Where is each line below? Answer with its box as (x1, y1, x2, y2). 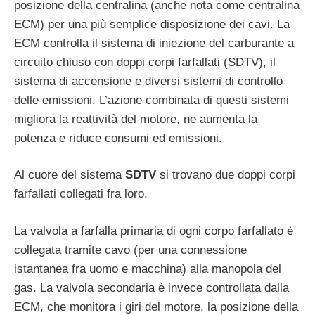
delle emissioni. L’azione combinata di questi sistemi (14, 93, 289, 107)
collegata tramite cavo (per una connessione (14, 243, 247, 257)
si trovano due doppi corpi (156, 168, 295, 182)
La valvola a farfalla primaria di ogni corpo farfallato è (14, 224, 293, 238)
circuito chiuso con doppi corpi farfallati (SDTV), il (14, 55, 276, 69)
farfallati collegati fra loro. (14, 187, 148, 201)
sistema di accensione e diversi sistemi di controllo (14, 74, 283, 88)
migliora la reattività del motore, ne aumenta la (14, 112, 257, 126)
